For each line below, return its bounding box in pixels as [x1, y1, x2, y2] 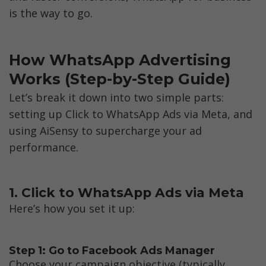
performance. [9, 140, 78, 155]
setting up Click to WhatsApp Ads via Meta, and [9, 107, 252, 122]
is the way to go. [9, 6, 93, 21]
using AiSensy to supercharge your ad [9, 123, 202, 138]
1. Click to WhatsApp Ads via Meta [9, 184, 244, 200]
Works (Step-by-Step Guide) [9, 70, 230, 88]
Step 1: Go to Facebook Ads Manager [9, 243, 215, 257]
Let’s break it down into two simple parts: [9, 90, 224, 105]
